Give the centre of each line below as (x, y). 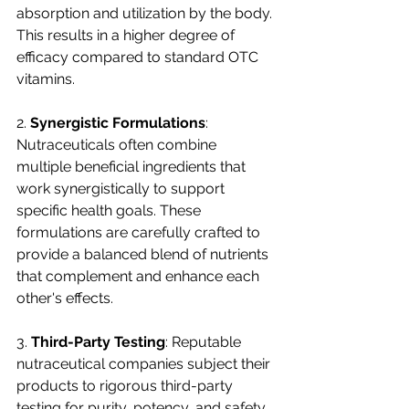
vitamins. (46, 79)
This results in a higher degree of (127, 35)
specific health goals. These (110, 210)
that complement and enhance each (140, 276)
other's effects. (65, 298)
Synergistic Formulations (118, 123)
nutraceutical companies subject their (145, 364)
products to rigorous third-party (126, 386)
